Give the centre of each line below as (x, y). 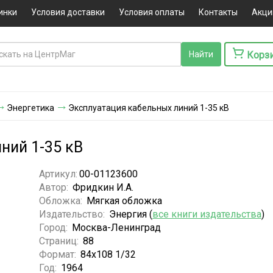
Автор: (55, 187)
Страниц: (60, 241)
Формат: (58, 254)
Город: (54, 227)
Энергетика (30, 108)
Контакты (218, 12)
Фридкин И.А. (103, 187)
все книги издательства (207, 214)
